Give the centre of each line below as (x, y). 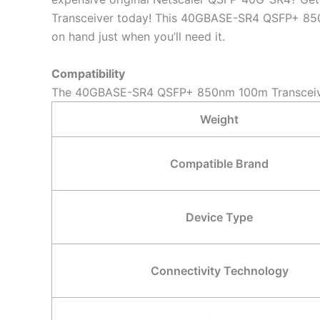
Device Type (219, 217)
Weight (219, 119)
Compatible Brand (219, 163)
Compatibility (88, 73)
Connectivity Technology (219, 270)
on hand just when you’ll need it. (138, 37)
